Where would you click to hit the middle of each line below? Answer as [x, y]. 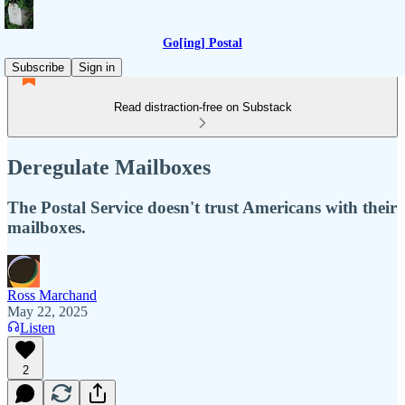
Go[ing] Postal [202, 43]
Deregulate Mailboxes [109, 167]
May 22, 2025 [47, 311]
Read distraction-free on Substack [202, 107]
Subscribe [38, 67]
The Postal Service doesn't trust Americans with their [202, 207]
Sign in [97, 67]
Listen [38, 327]
